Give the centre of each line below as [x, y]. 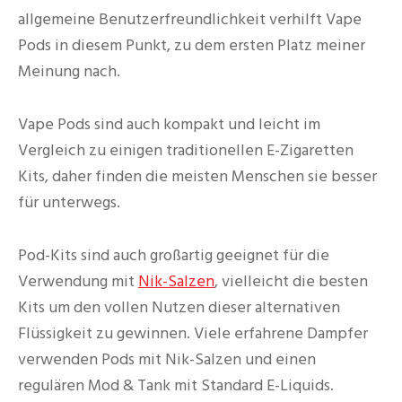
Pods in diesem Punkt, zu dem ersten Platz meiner [192, 46]
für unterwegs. [69, 202]
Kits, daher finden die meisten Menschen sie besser [197, 176]
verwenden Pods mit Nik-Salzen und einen [167, 359]
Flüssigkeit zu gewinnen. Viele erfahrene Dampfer [193, 333]
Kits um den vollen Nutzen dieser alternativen [179, 307]
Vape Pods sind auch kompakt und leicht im [169, 124]
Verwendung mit [78, 281]
